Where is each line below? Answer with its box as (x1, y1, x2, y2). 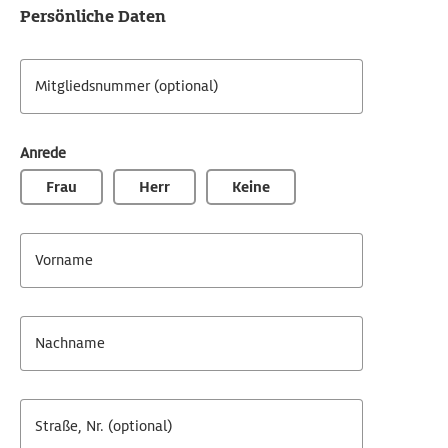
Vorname (35, 251, 93, 269)
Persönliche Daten (20, 6, 166, 27)
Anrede (20, 144, 66, 162)
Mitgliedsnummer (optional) (35, 77, 218, 95)
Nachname (35, 334, 105, 352)
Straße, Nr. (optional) (35, 417, 172, 435)
